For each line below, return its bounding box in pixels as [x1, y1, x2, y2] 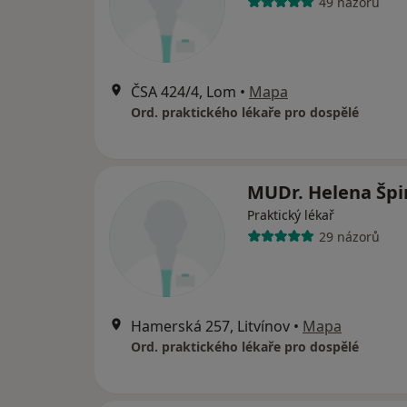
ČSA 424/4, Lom [131, 82, 236, 103]
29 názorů [318, 227, 380, 245]
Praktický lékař [247, 206, 334, 224]
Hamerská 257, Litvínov [131, 316, 290, 337]
